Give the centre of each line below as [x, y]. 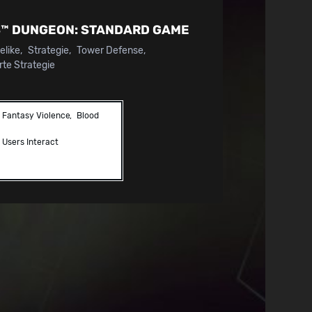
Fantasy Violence [37, 115]
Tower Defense [110, 50]
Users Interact [30, 142]
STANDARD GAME [135, 30]
